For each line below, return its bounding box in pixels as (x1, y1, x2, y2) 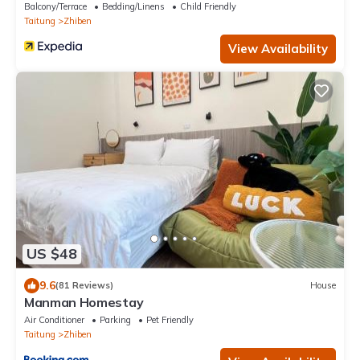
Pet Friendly (146, 313, 194, 325)
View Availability (228, 41, 328, 57)
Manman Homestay (24, 293, 144, 310)
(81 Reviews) (55, 280, 113, 292)
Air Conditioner (24, 313, 84, 325)
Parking (100, 313, 131, 325)
